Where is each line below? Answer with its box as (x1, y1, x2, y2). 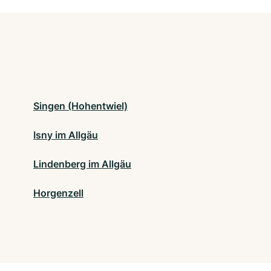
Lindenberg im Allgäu (33, 158, 131, 171)
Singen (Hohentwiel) (33, 100, 128, 113)
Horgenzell (33, 187, 83, 200)
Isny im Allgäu (33, 129, 98, 142)
